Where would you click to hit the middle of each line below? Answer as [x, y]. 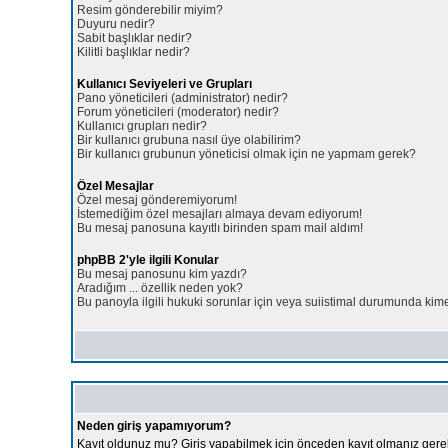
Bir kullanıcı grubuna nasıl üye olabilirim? [189, 139]
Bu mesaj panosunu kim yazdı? [162, 273]
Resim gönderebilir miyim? [150, 9]
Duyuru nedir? [116, 23]
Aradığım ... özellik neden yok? [160, 287]
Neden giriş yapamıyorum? [154, 425]
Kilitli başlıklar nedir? [133, 51]
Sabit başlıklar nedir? [134, 37]
